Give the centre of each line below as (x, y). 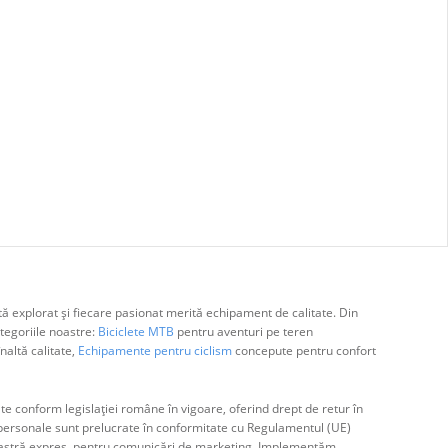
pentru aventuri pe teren (243, 331)
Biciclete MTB (134, 331)
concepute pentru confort (303, 350)
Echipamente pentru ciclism (154, 350)
